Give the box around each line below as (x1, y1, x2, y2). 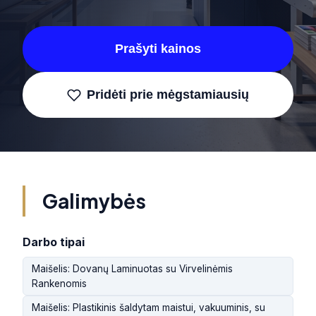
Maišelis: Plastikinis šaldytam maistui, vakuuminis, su (32, 301, 265, 313)
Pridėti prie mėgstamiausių (87, 87, 249, 102)
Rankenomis (32, 277, 87, 289)
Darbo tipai (23, 235, 85, 249)
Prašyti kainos (115, 42, 201, 56)
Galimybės (42, 188, 146, 213)
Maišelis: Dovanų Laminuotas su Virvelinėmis (32, 262, 233, 274)
